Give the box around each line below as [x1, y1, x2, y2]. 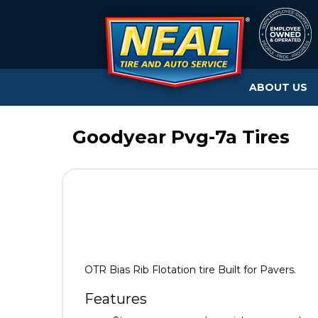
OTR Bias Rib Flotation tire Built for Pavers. [84, 263, 296, 276]
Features [84, 290, 147, 307]
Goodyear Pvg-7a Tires [72, 125, 290, 148]
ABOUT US [249, 80, 307, 94]
